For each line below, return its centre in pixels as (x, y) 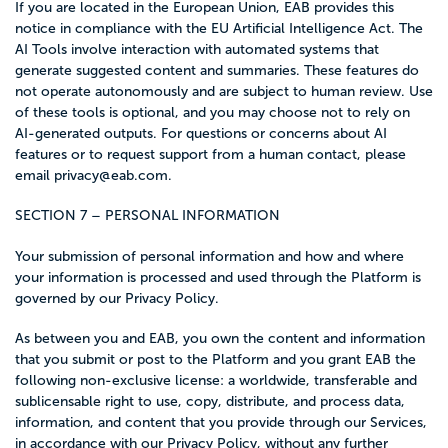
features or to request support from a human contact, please (210, 154)
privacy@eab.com (111, 175)
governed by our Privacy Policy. (117, 298)
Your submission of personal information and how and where (209, 256)
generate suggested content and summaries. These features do (217, 70)
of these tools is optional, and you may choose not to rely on (212, 112)
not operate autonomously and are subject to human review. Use (224, 91)
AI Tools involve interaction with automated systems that (197, 49)
